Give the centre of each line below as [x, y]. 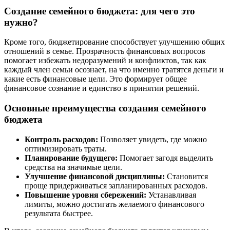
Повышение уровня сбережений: [85, 195]
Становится [186, 176]
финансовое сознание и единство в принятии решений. [102, 88]
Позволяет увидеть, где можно [152, 139]
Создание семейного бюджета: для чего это [100, 11]
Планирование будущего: [71, 158]
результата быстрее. [59, 213]
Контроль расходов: [61, 139]
